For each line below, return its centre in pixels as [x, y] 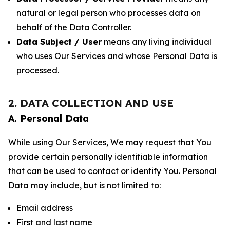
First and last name [54, 222]
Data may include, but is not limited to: [84, 185]
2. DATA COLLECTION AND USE [91, 103]
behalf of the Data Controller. [74, 27]
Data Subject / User [59, 42]
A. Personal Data [49, 118]
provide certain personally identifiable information [108, 157]
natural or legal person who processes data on [109, 13]
